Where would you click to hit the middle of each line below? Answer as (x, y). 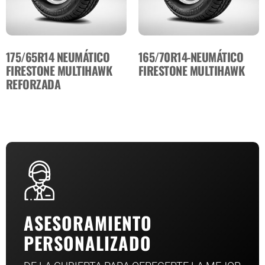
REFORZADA (33, 84)
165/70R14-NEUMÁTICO (191, 57)
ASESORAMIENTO (88, 223)
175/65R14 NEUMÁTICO (58, 57)
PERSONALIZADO (88, 243)
